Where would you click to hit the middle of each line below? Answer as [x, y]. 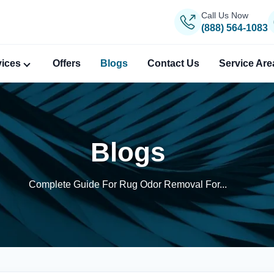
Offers [67, 63]
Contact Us [173, 63]
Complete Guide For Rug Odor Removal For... [128, 184]
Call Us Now [225, 15]
